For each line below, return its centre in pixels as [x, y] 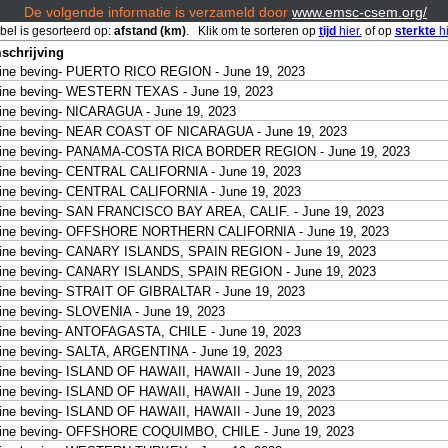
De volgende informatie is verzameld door [158, 12]
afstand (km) [149, 31]
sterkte [416, 31]
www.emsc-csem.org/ [359, 12]
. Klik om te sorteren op [252, 31]
